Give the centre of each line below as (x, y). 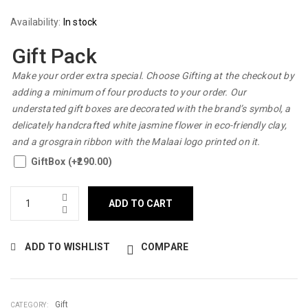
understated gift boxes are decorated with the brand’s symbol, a (151, 109)
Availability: (37, 22)
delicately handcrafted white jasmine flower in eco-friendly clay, (150, 125)
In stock (80, 22)
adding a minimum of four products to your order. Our (129, 92)
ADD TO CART (141, 203)
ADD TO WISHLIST (68, 247)
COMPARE (165, 247)
